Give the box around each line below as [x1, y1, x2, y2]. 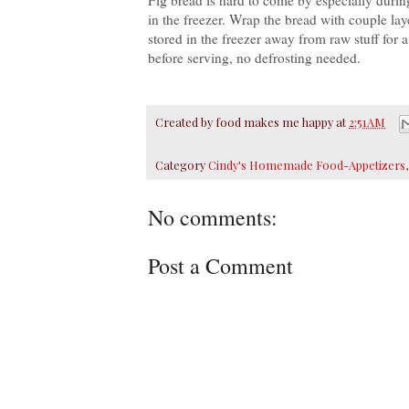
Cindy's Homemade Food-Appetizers [208, 157, 405, 173]
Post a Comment [148, 251, 293, 281]
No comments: [148, 203, 278, 233]
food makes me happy [215, 113, 333, 130]
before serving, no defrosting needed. [148, 47, 361, 67]
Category [155, 157, 208, 173]
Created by [155, 113, 215, 130]
